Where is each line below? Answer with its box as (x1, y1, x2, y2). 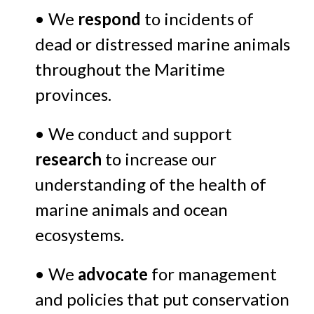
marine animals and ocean (35, 199, 228, 220)
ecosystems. (35, 224, 124, 245)
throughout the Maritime (35, 59, 225, 80)
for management (148, 264, 277, 285)
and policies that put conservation (35, 289, 289, 310)
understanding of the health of (35, 174, 266, 195)
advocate (78, 264, 148, 285)
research (35, 149, 102, 170)
